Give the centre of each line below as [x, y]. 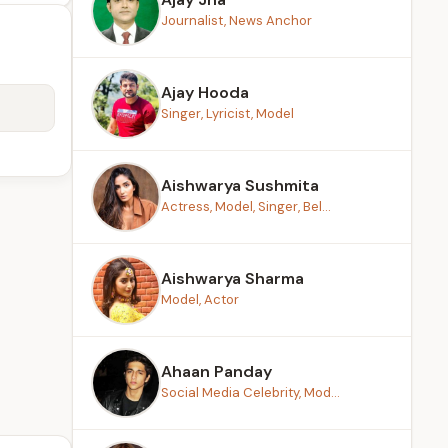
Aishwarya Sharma [232, 278]
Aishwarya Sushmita [240, 185]
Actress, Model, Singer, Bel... [246, 206]
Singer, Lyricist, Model [227, 113]
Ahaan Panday [216, 371]
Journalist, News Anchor [236, 20]
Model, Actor [200, 299]
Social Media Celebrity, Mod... [250, 392]
